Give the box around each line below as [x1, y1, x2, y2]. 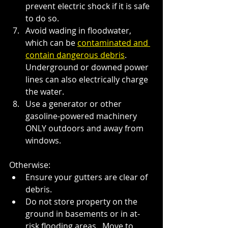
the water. [25, 85, 64, 97]
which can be [25, 37, 75, 48]
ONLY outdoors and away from [25, 122, 146, 134]
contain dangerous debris [25, 49, 125, 61]
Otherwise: [9, 159, 50, 170]
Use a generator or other [25, 98, 124, 109]
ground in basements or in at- [25, 208, 140, 219]
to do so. [25, 12, 59, 24]
